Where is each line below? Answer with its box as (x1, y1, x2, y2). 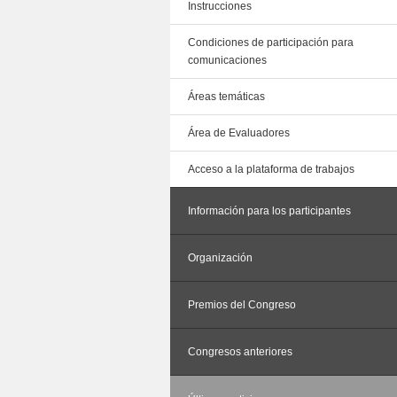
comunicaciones (188, 54, 267, 66)
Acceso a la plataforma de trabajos (188, 163, 354, 175)
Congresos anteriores (188, 346, 292, 358)
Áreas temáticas (188, 90, 265, 103)
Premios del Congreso (188, 299, 296, 311)
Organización (188, 252, 253, 264)
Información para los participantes (188, 205, 351, 217)
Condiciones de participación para (188, 36, 354, 49)
